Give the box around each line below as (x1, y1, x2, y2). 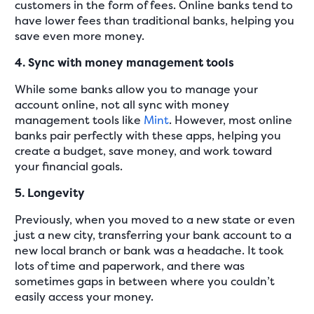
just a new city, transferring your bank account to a (15, 226, 292, 243)
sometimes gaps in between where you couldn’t (15, 273, 275, 289)
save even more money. (15, 27, 145, 43)
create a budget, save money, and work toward (15, 142, 273, 158)
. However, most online (169, 111, 293, 128)
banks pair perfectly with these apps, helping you (15, 127, 282, 143)
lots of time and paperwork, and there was (15, 257, 245, 273)
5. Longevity (15, 184, 86, 200)
